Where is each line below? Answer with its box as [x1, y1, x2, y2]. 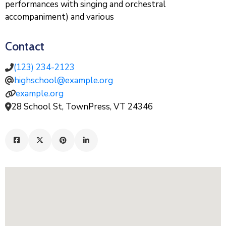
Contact [5, 39, 44, 53]
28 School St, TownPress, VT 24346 [12, 100, 153, 112]
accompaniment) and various [5, 11, 114, 23]
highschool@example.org [14, 74, 113, 86]
